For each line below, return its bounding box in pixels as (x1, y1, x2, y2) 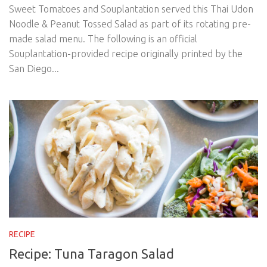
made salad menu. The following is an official (9, 33, 197, 44)
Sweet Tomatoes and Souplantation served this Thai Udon (9, 3, 253, 14)
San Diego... (9, 63, 59, 74)
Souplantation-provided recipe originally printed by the (9, 48, 243, 59)
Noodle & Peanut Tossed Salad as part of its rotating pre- (9, 18, 251, 29)
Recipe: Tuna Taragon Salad (9, 246, 174, 261)
